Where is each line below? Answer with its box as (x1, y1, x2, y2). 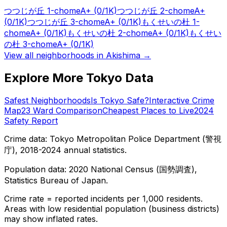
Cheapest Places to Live (102, 105, 194, 116)
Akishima (106, 50, 140, 60)
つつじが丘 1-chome (4, 5, 80, 16)
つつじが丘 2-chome (117, 5, 194, 16)
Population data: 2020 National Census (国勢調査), (4, 164, 197, 174)
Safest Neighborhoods (4, 95, 91, 105)
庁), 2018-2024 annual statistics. (4, 144, 127, 155)
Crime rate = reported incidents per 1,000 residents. (4, 193, 203, 204)
